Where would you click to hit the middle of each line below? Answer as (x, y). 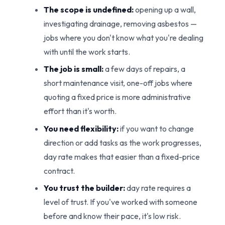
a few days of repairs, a (144, 69)
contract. (59, 171)
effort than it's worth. (80, 111)
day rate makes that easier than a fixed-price (122, 156)
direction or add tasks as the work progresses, (122, 142)
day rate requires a (158, 188)
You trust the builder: (84, 188)
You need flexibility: (81, 128)
